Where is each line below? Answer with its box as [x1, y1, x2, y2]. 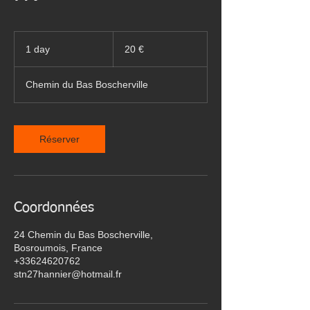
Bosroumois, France [14, 242, 102, 253]
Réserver [39, 134, 80, 145]
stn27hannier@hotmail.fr [14, 268, 122, 280]
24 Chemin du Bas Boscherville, [14, 229, 153, 240]
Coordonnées [14, 201, 94, 215]
